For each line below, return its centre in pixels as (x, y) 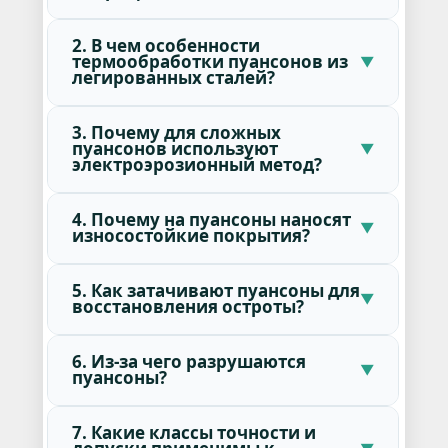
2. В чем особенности (165, 46)
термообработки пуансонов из (209, 62)
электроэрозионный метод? (196, 165)
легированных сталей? (173, 78)
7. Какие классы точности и (193, 433)
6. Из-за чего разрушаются (188, 362)
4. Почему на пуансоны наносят (211, 220)
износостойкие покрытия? (190, 236)
